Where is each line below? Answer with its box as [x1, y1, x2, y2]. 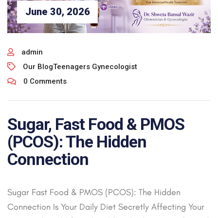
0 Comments [23, 76, 67, 86]
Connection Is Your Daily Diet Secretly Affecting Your [7, 201, 204, 212]
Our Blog [23, 62, 53, 71]
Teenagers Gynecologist [53, 62, 137, 71]
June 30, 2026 [25, 6, 90, 18]
